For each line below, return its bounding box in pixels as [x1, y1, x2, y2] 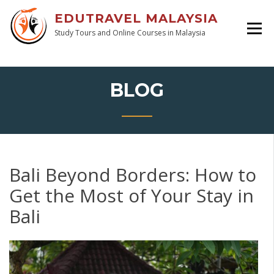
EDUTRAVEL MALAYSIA [54, 11, 218, 26]
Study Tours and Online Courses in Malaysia [54, 28, 206, 38]
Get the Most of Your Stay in [9, 182, 254, 208]
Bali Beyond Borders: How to [9, 161, 256, 187]
